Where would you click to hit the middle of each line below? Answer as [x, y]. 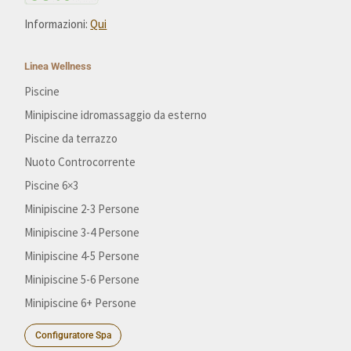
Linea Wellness [58, 67]
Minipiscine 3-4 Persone [82, 233]
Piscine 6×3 [52, 186]
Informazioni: [58, 24]
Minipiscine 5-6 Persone [82, 280]
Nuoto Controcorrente [80, 162]
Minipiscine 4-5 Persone [82, 256]
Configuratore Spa [73, 335]
